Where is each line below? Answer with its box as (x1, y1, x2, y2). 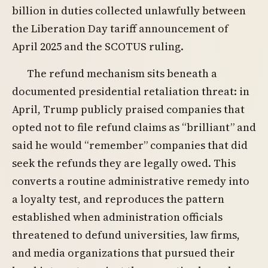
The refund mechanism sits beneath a (27, 66, 218, 81)
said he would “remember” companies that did (12, 138, 248, 153)
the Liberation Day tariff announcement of (12, 21, 229, 36)
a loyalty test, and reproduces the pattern (12, 191, 224, 207)
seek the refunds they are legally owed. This (12, 156, 236, 171)
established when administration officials (12, 209, 223, 225)
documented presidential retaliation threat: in (12, 84, 249, 99)
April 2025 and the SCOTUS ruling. (12, 39, 184, 54)
